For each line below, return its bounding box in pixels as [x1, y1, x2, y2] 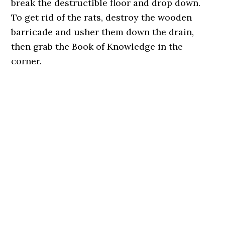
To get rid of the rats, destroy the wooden [11, 12, 192, 23]
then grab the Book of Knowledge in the [11, 41, 183, 52]
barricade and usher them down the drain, [11, 26, 194, 38]
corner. [11, 55, 42, 67]
